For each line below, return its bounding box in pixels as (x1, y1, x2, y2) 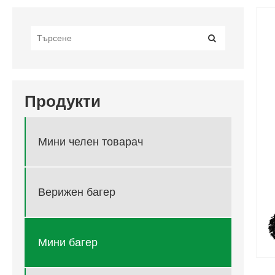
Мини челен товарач (38, 135, 143, 148)
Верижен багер (38, 185, 115, 198)
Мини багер (38, 236, 98, 249)
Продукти (25, 92, 101, 111)
